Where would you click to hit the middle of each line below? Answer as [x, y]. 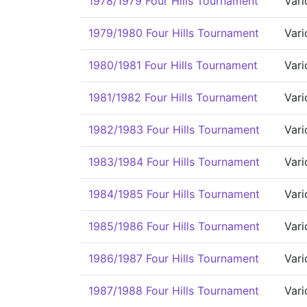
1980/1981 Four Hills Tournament [173, 65]
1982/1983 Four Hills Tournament [174, 130]
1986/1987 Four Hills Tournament [174, 258]
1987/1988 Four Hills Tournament [174, 291]
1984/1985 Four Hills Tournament [174, 194]
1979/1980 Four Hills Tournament [174, 33]
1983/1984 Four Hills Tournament [174, 162]
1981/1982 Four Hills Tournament [173, 97]
